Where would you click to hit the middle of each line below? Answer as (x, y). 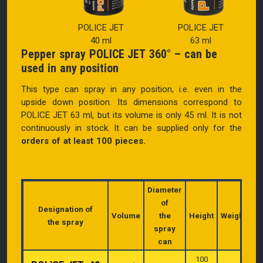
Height (201, 215)
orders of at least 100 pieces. (84, 141)
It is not (226, 115)
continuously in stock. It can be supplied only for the (131, 128)
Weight (233, 215)
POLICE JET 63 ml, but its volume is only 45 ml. (116, 115)
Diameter (165, 190)
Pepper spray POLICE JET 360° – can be (119, 54)
